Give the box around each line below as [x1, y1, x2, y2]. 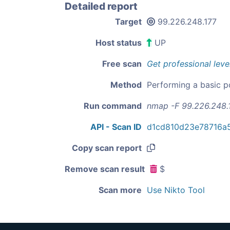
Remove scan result [65, 164, 145, 174]
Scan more [99, 185, 142, 195]
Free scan [102, 59, 142, 69]
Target [115, 16, 142, 27]
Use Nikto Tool [147, 185, 205, 195]
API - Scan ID [90, 122, 142, 132]
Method [110, 80, 142, 90]
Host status [95, 37, 142, 48]
